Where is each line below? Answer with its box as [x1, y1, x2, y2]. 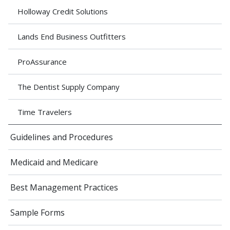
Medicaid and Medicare [10, 157, 98, 168]
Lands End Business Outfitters [17, 31, 126, 42]
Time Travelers [17, 107, 72, 118]
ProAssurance [17, 56, 67, 67]
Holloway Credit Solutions [17, 6, 108, 17]
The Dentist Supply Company [17, 82, 120, 92]
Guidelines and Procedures [10, 131, 113, 143]
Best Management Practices [10, 182, 118, 194]
